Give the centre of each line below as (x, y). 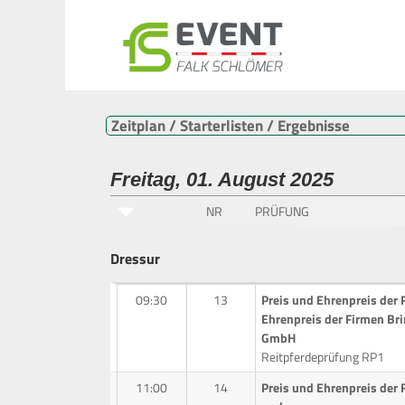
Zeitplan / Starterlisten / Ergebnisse (231, 125)
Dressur (135, 259)
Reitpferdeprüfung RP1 (322, 357)
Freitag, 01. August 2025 (222, 179)
